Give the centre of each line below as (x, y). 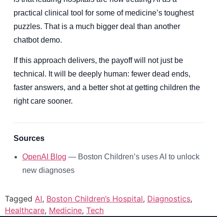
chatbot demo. (38, 40)
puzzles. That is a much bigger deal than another (97, 26)
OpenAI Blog (44, 157)
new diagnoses (48, 170)
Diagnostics (169, 199)
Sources (29, 139)
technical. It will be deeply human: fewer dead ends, (102, 74)
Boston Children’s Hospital (95, 199)
